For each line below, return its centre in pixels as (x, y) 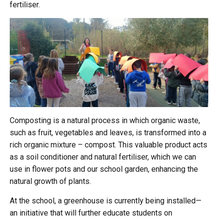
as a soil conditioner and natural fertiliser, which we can (103, 157)
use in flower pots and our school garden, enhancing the (104, 169)
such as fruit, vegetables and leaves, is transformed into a (108, 133)
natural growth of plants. (50, 182)
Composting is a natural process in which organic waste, (105, 121)
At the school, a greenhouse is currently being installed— (106, 201)
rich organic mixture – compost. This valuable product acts (109, 145)
